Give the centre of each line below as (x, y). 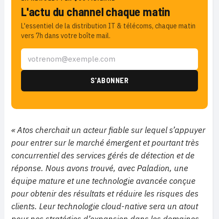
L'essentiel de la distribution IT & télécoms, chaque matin (108, 26)
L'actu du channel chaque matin (96, 11)
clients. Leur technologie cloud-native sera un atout (105, 206)
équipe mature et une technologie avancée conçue (103, 181)
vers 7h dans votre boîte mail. (66, 35)
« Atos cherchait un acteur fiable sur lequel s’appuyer (108, 130)
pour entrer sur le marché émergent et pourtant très (105, 142)
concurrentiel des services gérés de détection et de (103, 155)
